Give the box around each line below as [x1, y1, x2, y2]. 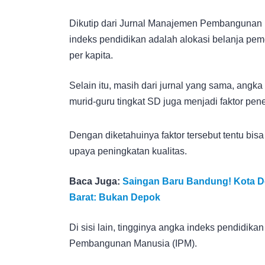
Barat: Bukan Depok [69, 192, 160, 202]
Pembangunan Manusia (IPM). [69, 238, 197, 248]
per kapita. [69, 50, 113, 60]
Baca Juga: [69, 176, 122, 186]
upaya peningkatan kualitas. [69, 146, 187, 156]
